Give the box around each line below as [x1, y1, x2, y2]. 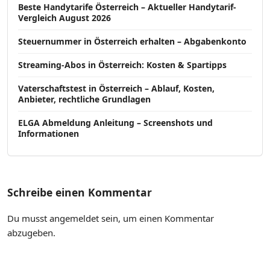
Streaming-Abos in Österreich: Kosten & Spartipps [18, 59, 227, 71]
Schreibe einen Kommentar [7, 184, 152, 199]
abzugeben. [7, 227, 55, 239]
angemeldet [49, 212, 99, 225]
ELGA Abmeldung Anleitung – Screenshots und [18, 117, 213, 129]
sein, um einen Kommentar [99, 212, 214, 225]
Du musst [7, 212, 49, 225]
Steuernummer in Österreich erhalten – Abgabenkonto [18, 36, 246, 48]
